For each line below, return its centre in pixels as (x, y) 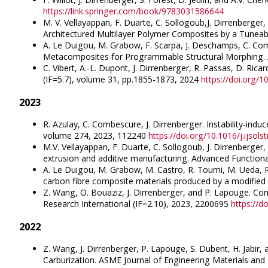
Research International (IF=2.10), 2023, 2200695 (137, 204)
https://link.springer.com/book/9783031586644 (133, 11)
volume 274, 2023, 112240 (96, 136)
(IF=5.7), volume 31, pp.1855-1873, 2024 (122, 80)
